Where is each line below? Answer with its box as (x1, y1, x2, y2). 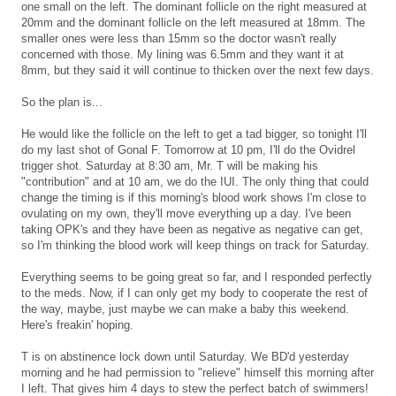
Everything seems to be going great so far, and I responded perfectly (21, 270, 372, 285)
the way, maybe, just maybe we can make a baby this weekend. (21, 302, 349, 316)
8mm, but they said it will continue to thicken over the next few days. (21, 64, 374, 78)
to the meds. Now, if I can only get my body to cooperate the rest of (21, 286, 368, 301)
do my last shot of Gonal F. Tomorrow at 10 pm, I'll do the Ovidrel (21, 143, 355, 157)
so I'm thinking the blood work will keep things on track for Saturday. (21, 239, 369, 253)
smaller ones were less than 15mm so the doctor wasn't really (21, 32, 337, 46)
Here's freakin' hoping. (21, 318, 133, 332)
